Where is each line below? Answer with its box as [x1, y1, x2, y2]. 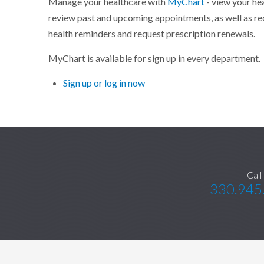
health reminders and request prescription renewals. [48, 27, 256, 39]
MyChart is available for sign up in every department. [48, 52, 261, 64]
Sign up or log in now [63, 77, 146, 89]
